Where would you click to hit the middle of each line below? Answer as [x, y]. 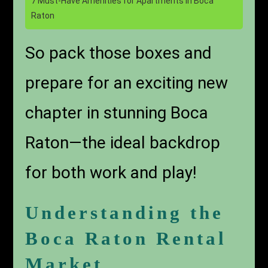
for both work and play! [111, 173]
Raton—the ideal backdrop [123, 143]
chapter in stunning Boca [117, 113]
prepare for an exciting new [127, 83]
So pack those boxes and [119, 53]
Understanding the [125, 213]
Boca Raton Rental [126, 239]
